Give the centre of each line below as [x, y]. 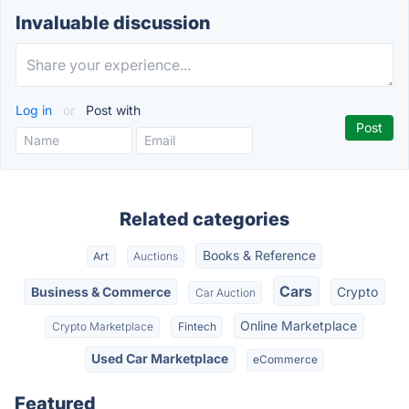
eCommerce [285, 360]
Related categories [204, 219]
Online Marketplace [299, 325]
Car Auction [225, 292]
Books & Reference [259, 256]
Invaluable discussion [113, 23]
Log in [36, 110]
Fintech [197, 326]
